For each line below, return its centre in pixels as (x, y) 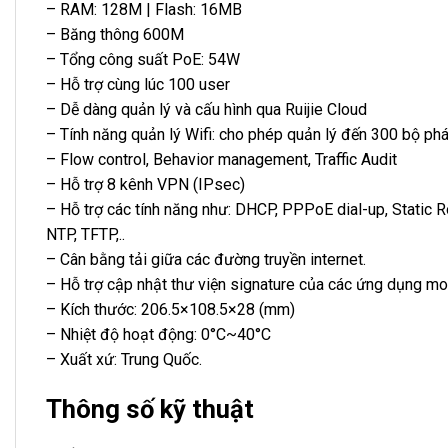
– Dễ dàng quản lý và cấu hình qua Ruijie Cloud (206, 110)
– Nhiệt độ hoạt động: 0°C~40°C (158, 335)
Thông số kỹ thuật (150, 408)
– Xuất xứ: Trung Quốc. (124, 360)
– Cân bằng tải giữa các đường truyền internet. (206, 260)
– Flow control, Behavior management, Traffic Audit (221, 160)
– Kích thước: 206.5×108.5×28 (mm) (170, 310)
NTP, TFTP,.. (85, 235)
